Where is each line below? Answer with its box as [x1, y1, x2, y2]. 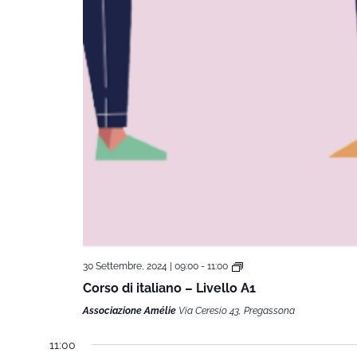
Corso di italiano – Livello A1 [82, 280, 256, 296]
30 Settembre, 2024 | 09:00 [82, 260, 198, 272]
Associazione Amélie [82, 304, 178, 316]
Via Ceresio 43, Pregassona [178, 304, 295, 316]
